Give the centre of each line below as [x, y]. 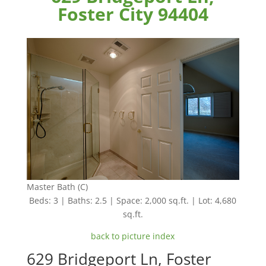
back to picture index [133, 236]
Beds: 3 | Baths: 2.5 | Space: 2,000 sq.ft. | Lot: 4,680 [133, 201]
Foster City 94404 [133, 14]
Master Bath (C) [57, 187]
